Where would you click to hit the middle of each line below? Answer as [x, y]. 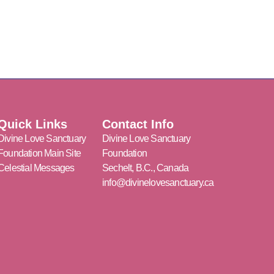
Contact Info [138, 124]
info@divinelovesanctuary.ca [158, 182]
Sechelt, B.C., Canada [146, 168]
